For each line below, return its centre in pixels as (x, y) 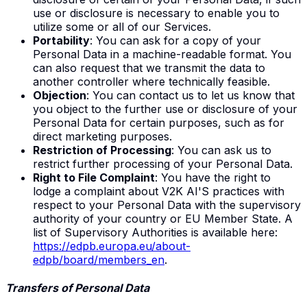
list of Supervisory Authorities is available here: (155, 232)
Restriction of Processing (102, 150)
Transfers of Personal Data (77, 287)
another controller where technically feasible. (151, 81)
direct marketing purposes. (102, 136)
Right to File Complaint (94, 177)
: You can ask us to (221, 150)
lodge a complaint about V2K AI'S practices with (159, 191)
